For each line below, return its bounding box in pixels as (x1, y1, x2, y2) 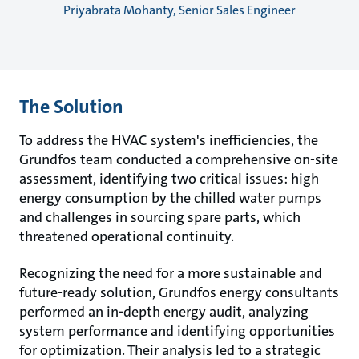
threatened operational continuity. (19, 226, 234, 246)
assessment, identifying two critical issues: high (19, 168, 319, 188)
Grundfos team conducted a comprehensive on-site (19, 149, 338, 169)
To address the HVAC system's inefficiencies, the (19, 130, 318, 150)
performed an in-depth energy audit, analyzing (19, 301, 309, 321)
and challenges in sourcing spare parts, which (19, 207, 301, 227)
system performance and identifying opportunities (19, 321, 335, 341)
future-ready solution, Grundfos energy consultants (19, 282, 339, 302)
